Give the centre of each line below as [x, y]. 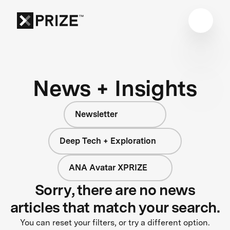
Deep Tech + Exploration [108, 141]
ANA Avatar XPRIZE [108, 167]
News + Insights [115, 88]
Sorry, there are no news [115, 190]
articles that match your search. [115, 207]
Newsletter [96, 114]
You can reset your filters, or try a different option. [115, 222]
